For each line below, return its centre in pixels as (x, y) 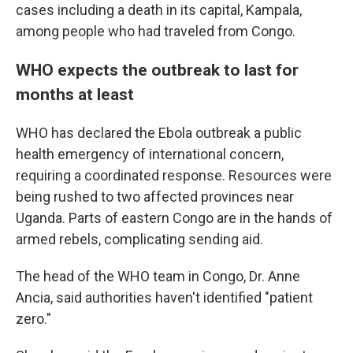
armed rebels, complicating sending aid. (139, 239)
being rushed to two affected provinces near (155, 197)
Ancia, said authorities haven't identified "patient (164, 297)
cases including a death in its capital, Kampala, (159, 10)
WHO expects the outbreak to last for (157, 70)
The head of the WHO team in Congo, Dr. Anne (158, 276)
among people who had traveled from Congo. (156, 31)
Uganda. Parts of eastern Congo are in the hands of (174, 218)
